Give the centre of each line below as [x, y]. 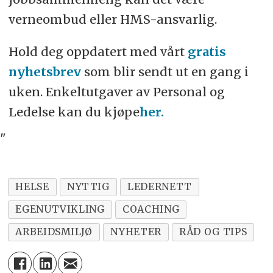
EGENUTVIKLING [60, 209]
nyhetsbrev [44, 71]
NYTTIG [88, 187]
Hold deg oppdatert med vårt [98, 51]
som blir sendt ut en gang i [165, 71]
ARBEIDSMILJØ [54, 232]
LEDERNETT [160, 187]
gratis [207, 51]
